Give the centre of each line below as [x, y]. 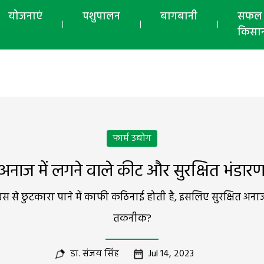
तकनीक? [132, 219]
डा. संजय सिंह [95, 254]
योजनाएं [25, 17]
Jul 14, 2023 [171, 254]
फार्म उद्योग [132, 138]
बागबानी [179, 17]
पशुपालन [101, 17]
